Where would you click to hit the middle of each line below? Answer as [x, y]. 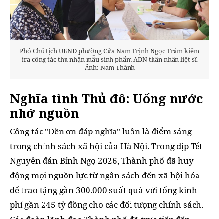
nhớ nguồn [44, 113]
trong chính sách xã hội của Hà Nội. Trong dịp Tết [106, 146]
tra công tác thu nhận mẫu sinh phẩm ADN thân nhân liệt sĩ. [109, 59]
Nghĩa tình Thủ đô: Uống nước [106, 98]
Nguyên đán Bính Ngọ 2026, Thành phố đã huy [102, 161]
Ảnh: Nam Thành [109, 68]
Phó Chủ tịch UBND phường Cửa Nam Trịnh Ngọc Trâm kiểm [109, 51]
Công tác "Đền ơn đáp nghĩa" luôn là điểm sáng [101, 131]
